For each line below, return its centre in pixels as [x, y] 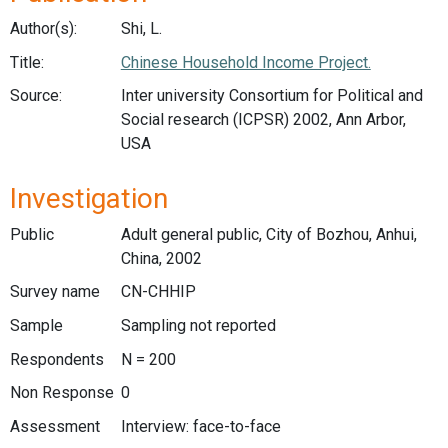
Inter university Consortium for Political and [271, 96]
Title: [27, 62]
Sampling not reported [198, 325]
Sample [36, 325]
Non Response [62, 393]
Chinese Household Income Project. [245, 62]
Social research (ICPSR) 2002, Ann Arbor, [263, 120]
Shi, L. [141, 28]
